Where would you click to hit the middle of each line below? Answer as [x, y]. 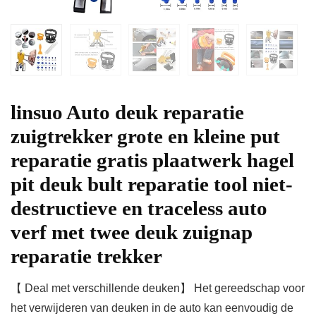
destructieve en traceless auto [139, 208]
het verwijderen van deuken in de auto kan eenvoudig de [152, 308]
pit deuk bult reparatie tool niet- [152, 184]
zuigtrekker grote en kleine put [145, 136]
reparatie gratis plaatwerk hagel [152, 160]
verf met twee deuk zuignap [132, 232]
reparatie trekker [86, 256]
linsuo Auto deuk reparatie [127, 113]
